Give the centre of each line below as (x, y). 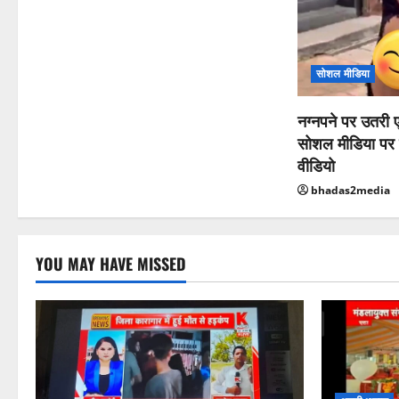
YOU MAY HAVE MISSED (111, 264)
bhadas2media (351, 191)
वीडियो (317, 165)
